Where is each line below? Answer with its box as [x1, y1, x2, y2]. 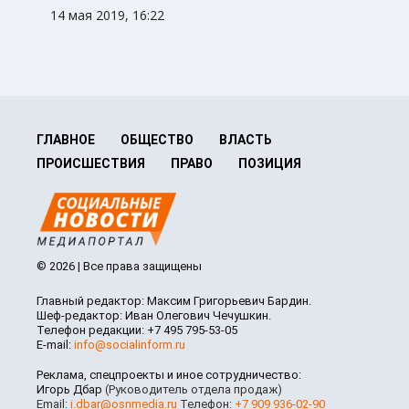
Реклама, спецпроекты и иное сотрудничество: [37, 368, 301, 383]
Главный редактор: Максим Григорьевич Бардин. [37, 294, 311, 309]
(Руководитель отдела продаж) [105, 383, 282, 397]
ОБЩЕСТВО [121, 132, 194, 148]
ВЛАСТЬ [219, 132, 272, 148]
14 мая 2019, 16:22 [50, 6, 164, 25]
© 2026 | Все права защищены [37, 259, 202, 274]
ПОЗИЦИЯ [238, 156, 301, 172]
